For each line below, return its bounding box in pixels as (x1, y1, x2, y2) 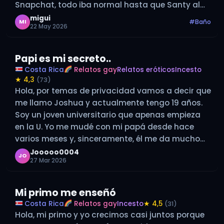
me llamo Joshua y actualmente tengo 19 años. (15, 97, 202, 108)
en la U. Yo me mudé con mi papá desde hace (15, 121, 194, 132)
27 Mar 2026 (30, 155, 66, 164)
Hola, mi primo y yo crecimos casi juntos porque (15, 209, 204, 220)
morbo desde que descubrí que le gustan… (15, 145, 183, 156)
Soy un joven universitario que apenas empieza (15, 109, 200, 120)
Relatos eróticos (116, 64, 175, 74)
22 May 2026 (30, 21, 67, 30)
